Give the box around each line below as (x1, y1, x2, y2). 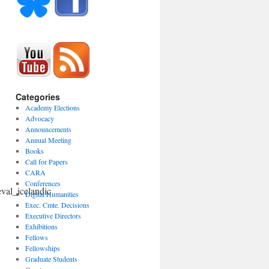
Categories (16, 91, 60, 103)
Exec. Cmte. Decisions (25, 200, 89, 210)
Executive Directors (25, 211, 81, 220)
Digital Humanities (25, 189, 79, 199)
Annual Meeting (25, 135, 71, 145)
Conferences (25, 178, 61, 188)
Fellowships (25, 243, 60, 253)
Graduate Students (25, 254, 77, 264)
